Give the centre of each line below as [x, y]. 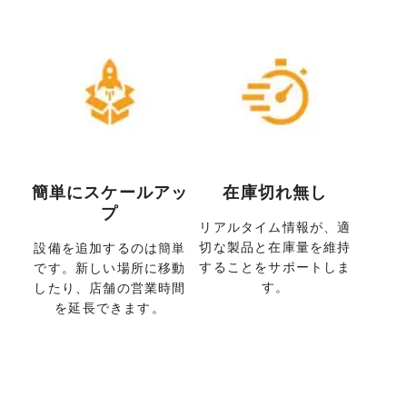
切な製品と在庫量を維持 [275, 246]
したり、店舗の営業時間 [110, 287]
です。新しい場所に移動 [110, 267]
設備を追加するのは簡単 [110, 247]
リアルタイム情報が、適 [275, 226]
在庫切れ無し [275, 192]
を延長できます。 [110, 307]
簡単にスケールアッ [110, 192]
